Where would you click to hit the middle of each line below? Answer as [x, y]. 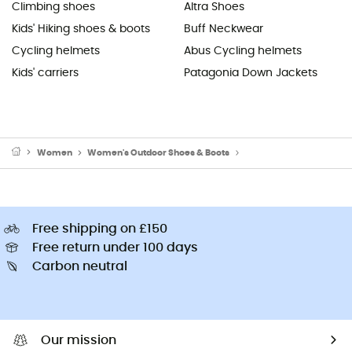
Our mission [79, 340]
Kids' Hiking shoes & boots [81, 29]
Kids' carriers [45, 73]
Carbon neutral [80, 266]
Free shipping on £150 [100, 228]
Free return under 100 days [115, 247]
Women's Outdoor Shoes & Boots [159, 152]
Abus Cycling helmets [243, 51]
